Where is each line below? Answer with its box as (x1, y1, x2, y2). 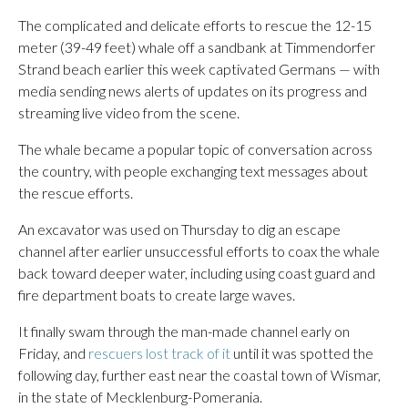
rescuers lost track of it (88, 344, 230, 362)
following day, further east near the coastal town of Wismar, (18, 366, 381, 383)
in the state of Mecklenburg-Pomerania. (18, 388, 262, 405)
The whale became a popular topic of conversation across (18, 140, 372, 158)
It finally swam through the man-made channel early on (18, 322, 350, 340)
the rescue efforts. (18, 184, 133, 201)
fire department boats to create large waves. (18, 286, 295, 303)
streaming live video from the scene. (18, 104, 240, 121)
